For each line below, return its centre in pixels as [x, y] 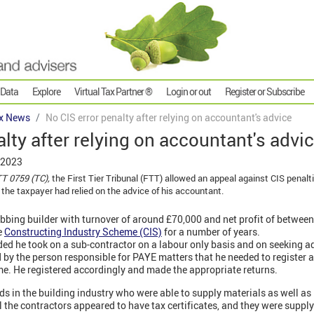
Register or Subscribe [265, 92]
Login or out [189, 92]
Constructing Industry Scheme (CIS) [83, 231]
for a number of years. [211, 231]
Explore [46, 92]
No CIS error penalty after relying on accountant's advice [169, 118]
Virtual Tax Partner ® [113, 92]
